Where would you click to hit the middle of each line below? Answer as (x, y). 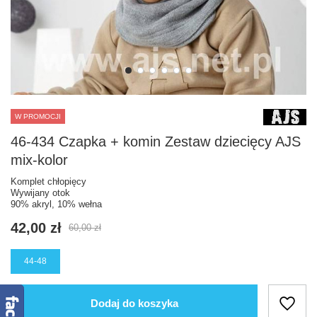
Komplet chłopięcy (48, 181)
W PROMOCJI (38, 116)
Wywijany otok (40, 192)
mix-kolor (39, 160)
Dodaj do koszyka (134, 304)
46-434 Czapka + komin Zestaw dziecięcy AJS (156, 141)
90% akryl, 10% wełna (56, 204)
